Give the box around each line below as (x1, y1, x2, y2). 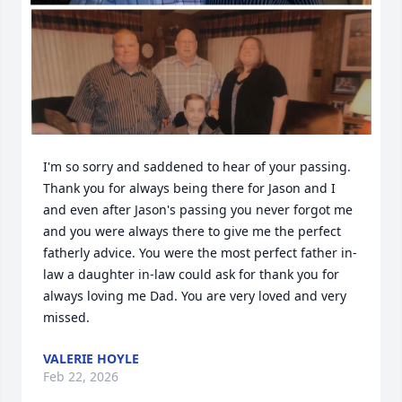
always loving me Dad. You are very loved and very (43, 287, 346, 304)
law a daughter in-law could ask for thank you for (43, 266, 339, 283)
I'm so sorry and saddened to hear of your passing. (43, 158, 351, 175)
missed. (43, 309, 90, 326)
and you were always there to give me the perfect (43, 223, 341, 240)
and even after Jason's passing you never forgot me (43, 201, 353, 218)
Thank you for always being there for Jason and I (43, 179, 336, 197)
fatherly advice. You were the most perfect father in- (43, 244, 357, 261)
